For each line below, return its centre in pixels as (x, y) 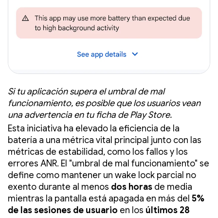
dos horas (132, 187)
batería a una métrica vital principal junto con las (105, 140)
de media (172, 187)
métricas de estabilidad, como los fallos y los (98, 152)
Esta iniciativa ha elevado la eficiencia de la (94, 128)
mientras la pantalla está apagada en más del (100, 198)
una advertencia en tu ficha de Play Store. (91, 115)
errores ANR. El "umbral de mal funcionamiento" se (109, 163)
